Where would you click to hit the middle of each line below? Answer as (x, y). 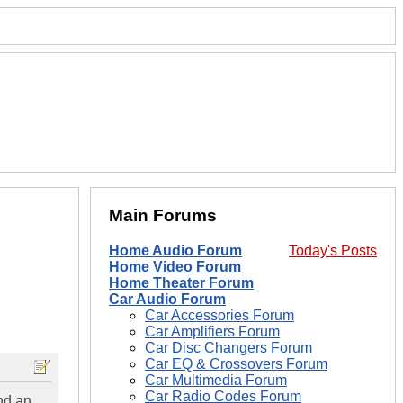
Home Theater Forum (181, 283)
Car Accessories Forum (219, 316)
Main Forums (163, 216)
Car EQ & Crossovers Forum (236, 364)
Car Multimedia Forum (216, 381)
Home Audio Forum (175, 251)
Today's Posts (333, 251)
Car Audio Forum (167, 300)
